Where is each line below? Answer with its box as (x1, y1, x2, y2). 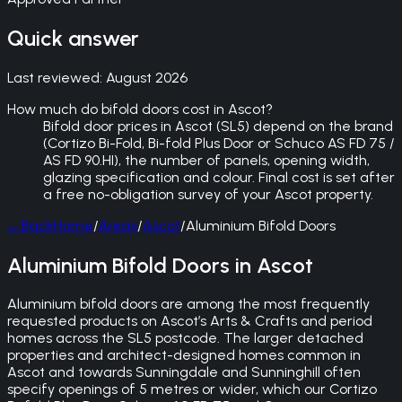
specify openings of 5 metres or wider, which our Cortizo (7, 380, 377, 398)
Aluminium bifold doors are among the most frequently (7, 295, 370, 313)
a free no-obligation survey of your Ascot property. (43, 185, 373, 203)
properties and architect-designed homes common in (7, 346, 361, 364)
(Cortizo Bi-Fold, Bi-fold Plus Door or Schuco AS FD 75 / (43, 134, 395, 152)
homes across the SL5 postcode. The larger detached (7, 329, 363, 347)
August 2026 (106, 68, 188, 86)
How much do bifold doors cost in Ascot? (7, 100, 273, 118)
